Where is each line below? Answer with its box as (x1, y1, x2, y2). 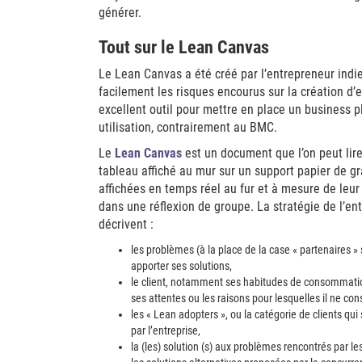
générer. (99, 5, 141, 20)
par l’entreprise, (131, 324, 200, 337)
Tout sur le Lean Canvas (99, 37, 269, 57)
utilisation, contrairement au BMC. (99, 120, 277, 135)
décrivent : (99, 217, 154, 232)
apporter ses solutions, (131, 259, 232, 272)
